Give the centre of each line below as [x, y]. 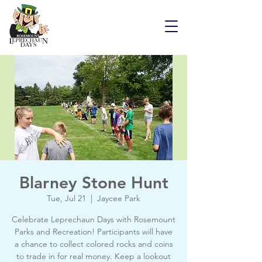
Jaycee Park [119, 198]
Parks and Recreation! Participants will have [94, 232]
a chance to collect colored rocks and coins [94, 244]
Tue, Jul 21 [66, 198]
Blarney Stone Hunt [94, 182]
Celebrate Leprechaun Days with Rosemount [94, 219]
